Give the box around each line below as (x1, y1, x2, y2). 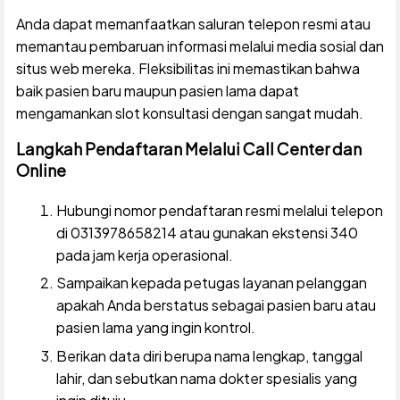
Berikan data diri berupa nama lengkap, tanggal (55, 346, 362, 365)
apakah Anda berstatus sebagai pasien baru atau (55, 296, 376, 315)
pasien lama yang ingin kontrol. (55, 318, 255, 337)
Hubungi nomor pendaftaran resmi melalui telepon (55, 200, 383, 220)
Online (15, 159, 66, 180)
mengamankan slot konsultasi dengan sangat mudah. (15, 103, 363, 122)
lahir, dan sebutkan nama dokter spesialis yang (55, 368, 357, 387)
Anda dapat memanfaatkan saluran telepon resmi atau (15, 13, 371, 33)
